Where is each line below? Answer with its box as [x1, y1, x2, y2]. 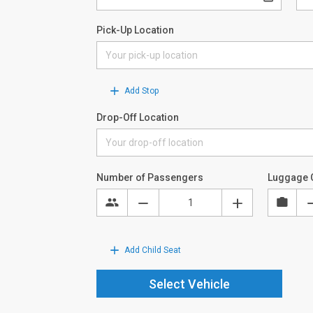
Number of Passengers [96, 171, 203, 183]
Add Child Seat [122, 245, 181, 255]
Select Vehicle [148, 276, 230, 291]
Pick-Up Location [96, 24, 174, 36]
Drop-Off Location [96, 111, 179, 123]
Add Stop [122, 85, 159, 96]
